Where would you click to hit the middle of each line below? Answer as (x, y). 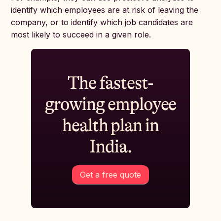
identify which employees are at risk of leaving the (105, 10)
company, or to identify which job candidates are (102, 22)
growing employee (110, 104)
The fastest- (110, 83)
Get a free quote (110, 175)
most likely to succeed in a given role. (81, 35)
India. (110, 147)
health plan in (110, 126)
